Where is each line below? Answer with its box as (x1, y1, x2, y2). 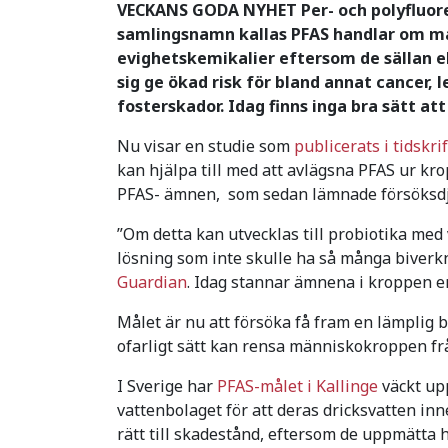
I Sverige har (117, 374, 217, 397)
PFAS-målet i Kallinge (217, 374, 378, 397)
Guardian (117, 270, 187, 293)
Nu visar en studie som (117, 134, 294, 157)
